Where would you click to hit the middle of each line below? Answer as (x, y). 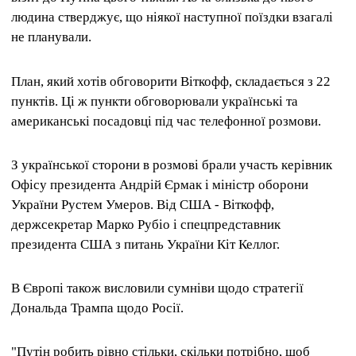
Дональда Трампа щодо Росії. (97, 308)
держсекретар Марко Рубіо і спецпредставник (146, 224)
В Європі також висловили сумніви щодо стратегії (157, 288)
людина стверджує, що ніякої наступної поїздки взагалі (172, 17)
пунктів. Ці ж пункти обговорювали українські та (155, 101)
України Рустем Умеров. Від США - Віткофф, (143, 204)
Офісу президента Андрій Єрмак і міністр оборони (160, 184)
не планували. (51, 37)
